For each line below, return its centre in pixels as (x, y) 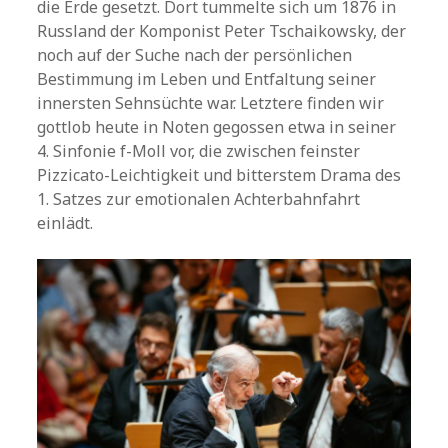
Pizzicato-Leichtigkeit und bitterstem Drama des (219, 174)
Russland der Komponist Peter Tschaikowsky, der (222, 30)
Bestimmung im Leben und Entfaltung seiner (207, 78)
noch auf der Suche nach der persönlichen (195, 54)
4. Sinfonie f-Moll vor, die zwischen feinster (199, 150)
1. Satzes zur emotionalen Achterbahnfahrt (199, 198)
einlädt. (65, 222)
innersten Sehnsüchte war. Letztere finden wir (211, 102)
